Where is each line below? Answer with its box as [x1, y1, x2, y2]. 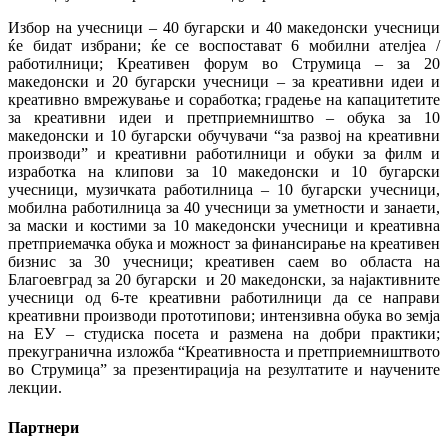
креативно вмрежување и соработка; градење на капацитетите [8, 91, 440, 109]
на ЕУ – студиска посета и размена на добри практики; [8, 325, 440, 343]
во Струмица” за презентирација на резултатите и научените [8, 361, 440, 379]
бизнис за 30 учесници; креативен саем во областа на [8, 253, 440, 271]
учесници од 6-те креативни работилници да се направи [8, 289, 440, 307]
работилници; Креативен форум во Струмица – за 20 [8, 55, 440, 73]
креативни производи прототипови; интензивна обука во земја [8, 307, 440, 325]
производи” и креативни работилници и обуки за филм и [8, 145, 440, 163]
